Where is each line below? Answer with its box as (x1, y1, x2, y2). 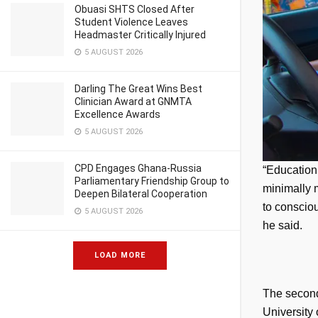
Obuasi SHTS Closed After (75, 4, 194, 15)
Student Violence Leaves (75, 16, 188, 28)
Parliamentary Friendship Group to (75, 175, 229, 187)
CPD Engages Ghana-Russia (75, 163, 202, 174)
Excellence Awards (75, 109, 160, 120)
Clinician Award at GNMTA (75, 96, 192, 107)
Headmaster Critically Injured (75, 29, 206, 40)
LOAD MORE (94, 251, 146, 260)
